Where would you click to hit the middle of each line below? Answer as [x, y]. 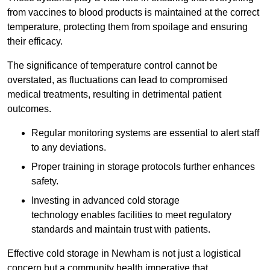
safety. [45, 181]
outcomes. [29, 109]
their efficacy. [35, 42]
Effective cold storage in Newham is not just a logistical [124, 254]
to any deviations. [69, 148]
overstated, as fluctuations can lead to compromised [118, 80]
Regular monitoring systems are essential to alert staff [145, 133]
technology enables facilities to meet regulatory [131, 215]
